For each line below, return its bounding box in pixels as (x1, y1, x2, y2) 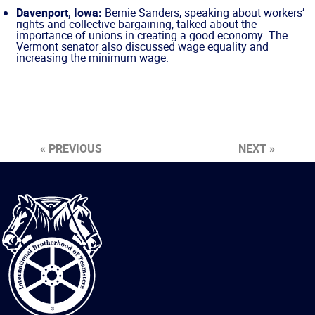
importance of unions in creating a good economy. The (16, 27, 288, 43)
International (1, 202, 64, 218)
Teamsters (1, 236, 54, 252)
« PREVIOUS (39, 140, 102, 156)
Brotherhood (1, 213, 63, 229)
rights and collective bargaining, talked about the (16, 15, 257, 32)
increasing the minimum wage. (16, 49, 169, 65)
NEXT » (238, 140, 276, 156)
